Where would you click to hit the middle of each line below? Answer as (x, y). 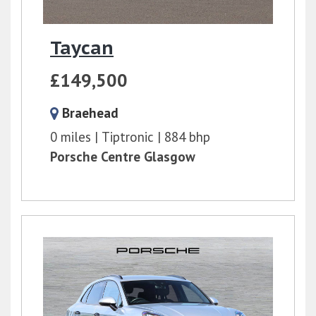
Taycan (82, 47)
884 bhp (187, 136)
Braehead (90, 113)
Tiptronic (128, 136)
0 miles (71, 136)
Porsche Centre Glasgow (123, 156)
